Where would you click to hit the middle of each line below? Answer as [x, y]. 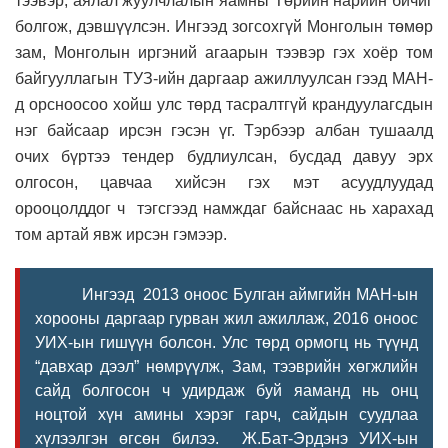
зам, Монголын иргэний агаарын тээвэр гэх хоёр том [224, 52]
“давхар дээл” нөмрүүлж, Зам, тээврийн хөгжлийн [226, 366]
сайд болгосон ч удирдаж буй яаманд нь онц [226, 390]
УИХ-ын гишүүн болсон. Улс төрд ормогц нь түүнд [226, 342]
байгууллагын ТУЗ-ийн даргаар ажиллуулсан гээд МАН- [224, 78]
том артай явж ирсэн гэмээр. [121, 234]
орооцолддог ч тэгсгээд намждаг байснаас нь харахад [224, 208]
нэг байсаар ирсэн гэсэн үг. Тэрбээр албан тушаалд [224, 130]
